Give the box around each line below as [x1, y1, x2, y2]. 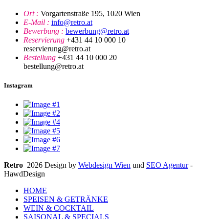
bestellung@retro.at [23, 62, 84, 70]
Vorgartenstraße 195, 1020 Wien [41, 9, 140, 18]
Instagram [4, 81, 33, 89]
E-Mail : [23, 18, 51, 26]
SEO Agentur [146, 161, 188, 170]
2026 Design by [25, 161, 78, 170]
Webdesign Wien [78, 161, 131, 170]
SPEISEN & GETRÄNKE [23, 195, 108, 204]
